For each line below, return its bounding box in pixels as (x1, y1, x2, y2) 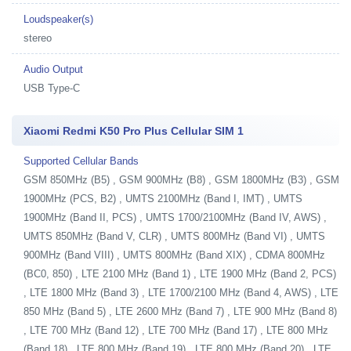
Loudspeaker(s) (24, 13, 93, 25)
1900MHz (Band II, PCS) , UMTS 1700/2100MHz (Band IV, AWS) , (24, 211, 327, 223)
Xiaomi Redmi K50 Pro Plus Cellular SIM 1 (24, 124, 244, 137)
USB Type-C (24, 81, 80, 94)
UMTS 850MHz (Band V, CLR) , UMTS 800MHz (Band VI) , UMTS (24, 230, 325, 242)
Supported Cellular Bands (24, 154, 139, 167)
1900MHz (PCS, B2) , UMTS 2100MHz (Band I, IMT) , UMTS (24, 192, 302, 204)
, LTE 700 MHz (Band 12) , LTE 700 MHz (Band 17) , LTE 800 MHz (24, 324, 328, 336)
